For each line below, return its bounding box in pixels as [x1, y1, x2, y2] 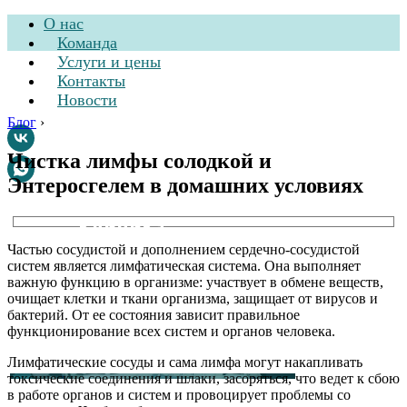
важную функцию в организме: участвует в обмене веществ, [7, 273, 383, 290]
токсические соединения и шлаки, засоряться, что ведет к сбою [7, 370, 400, 386]
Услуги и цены [57, 53, 161, 71]
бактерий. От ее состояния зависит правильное [7, 306, 300, 323]
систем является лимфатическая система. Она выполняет [7, 257, 361, 273]
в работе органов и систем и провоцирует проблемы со [7, 386, 351, 402]
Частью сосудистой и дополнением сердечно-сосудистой [7, 241, 360, 257]
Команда [57, 34, 117, 52]
